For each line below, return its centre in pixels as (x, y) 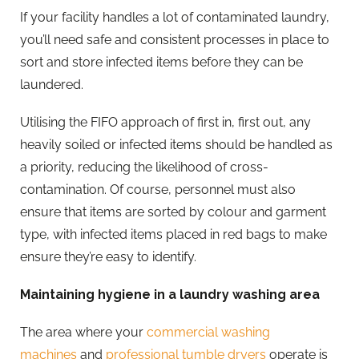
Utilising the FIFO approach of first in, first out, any (165, 123)
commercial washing (208, 333)
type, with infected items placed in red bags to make (173, 235)
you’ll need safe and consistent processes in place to (175, 39)
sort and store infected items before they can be (161, 62)
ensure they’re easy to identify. (108, 257)
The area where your (83, 333)
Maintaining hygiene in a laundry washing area (170, 295)
